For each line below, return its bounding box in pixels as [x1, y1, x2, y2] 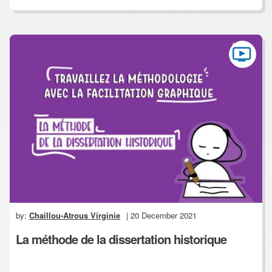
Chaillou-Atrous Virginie [29, 209, 121, 221]
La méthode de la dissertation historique [16, 229, 227, 248]
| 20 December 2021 [124, 209, 197, 221]
